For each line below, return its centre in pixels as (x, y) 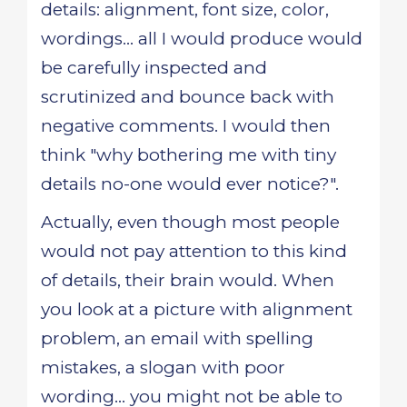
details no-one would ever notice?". (190, 184)
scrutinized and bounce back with (188, 97)
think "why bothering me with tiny (189, 155)
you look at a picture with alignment (197, 309)
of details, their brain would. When (188, 280)
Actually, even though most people (190, 222)
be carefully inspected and (154, 68)
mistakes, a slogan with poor (163, 367)
